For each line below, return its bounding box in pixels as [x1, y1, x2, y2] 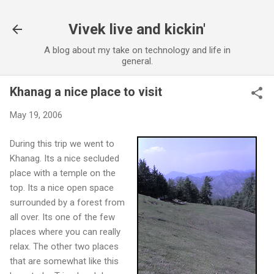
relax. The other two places [10, 240, 119, 252]
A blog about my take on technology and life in [43, 45, 231, 56]
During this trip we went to [10, 138, 114, 149]
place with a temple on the [10, 167, 116, 179]
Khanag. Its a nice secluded [10, 152, 119, 164]
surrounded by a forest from [10, 196, 125, 208]
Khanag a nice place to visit [10, 84, 162, 99]
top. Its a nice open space [10, 182, 114, 193]
